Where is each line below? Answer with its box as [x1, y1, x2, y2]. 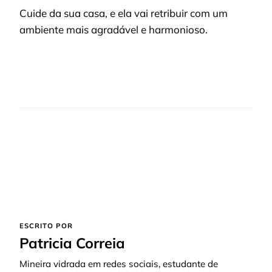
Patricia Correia [19, 234, 125, 253]
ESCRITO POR [19, 222, 73, 231]
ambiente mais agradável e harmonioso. [19, 22, 208, 36]
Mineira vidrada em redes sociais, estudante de [19, 258, 218, 270]
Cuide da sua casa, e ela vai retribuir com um [19, 6, 228, 19]
